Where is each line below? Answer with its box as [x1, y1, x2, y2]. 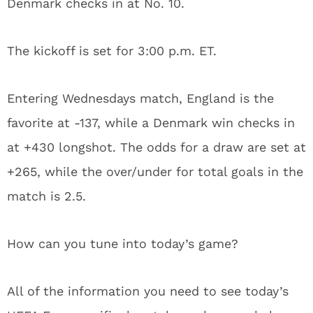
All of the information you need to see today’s [7, 284, 289, 298]
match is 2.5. [7, 189, 86, 203]
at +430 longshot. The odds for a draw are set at [7, 140, 306, 154]
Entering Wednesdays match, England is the [7, 91, 274, 105]
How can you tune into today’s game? [7, 236, 238, 251]
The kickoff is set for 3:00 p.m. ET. [7, 43, 217, 58]
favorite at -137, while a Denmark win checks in [7, 115, 295, 130]
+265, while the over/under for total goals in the [7, 164, 303, 179]
